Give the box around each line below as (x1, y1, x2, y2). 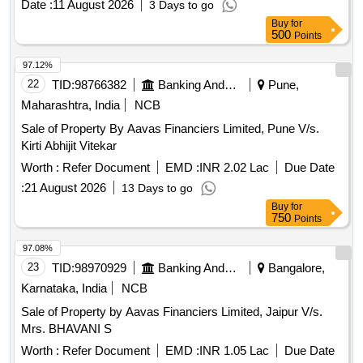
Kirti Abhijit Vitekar (21, 139, 117, 153)
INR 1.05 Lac (199, 344, 269, 358)
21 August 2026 (24, 181, 106, 195)
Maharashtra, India (21, 98, 120, 113)
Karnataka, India (21, 281, 107, 296)
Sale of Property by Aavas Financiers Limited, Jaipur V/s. (21, 305, 322, 319)
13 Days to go (122, 181, 193, 195)
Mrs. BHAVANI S (21, 322, 112, 336)
